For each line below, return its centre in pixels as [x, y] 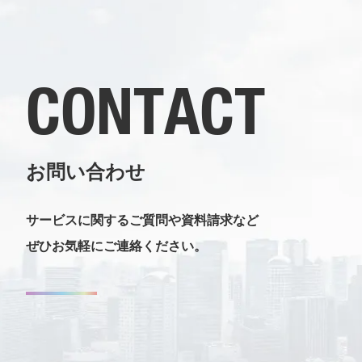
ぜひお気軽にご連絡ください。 [116, 246]
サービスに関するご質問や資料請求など [142, 220]
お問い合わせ [86, 172]
